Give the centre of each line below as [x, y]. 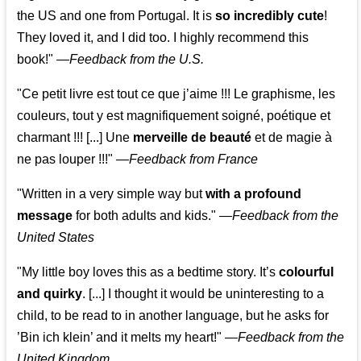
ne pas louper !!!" [65, 160]
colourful [307, 272]
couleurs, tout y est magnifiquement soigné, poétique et [174, 116]
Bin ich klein [56, 338]
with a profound [254, 194]
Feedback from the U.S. [137, 60]
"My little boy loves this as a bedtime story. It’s [148, 272]
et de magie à [292, 138]
